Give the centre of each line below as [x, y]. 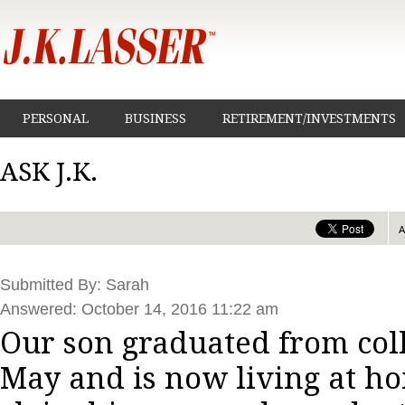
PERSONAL [56, 118]
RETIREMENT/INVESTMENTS [309, 118]
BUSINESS [155, 118]
